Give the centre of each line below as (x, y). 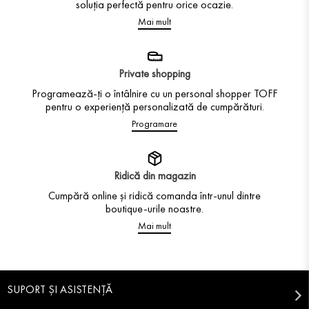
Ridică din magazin (154, 175)
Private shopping (154, 73)
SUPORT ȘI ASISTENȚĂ (60, 289)
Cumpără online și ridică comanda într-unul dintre (154, 195)
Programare (154, 123)
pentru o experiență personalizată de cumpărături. (154, 106)
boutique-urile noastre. (154, 208)
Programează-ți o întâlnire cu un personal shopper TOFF (154, 93)
